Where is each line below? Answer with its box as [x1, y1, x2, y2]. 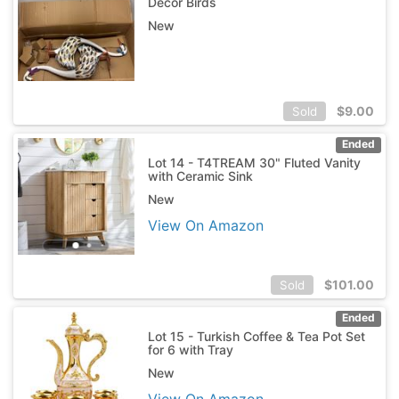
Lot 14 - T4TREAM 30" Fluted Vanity [147, 154, 361, 170]
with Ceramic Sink [147, 167, 253, 183]
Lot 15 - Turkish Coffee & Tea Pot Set [147, 328, 365, 344]
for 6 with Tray [147, 341, 233, 357]
